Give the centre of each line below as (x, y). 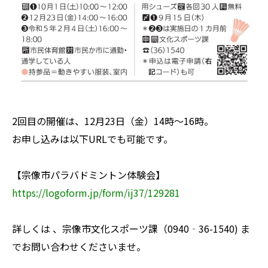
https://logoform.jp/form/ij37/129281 (96, 192)
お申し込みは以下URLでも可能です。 (92, 138)
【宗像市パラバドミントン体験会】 (89, 174)
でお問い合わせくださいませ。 (79, 246)
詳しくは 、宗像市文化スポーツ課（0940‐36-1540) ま (131, 228)
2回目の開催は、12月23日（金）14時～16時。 (113, 121)
